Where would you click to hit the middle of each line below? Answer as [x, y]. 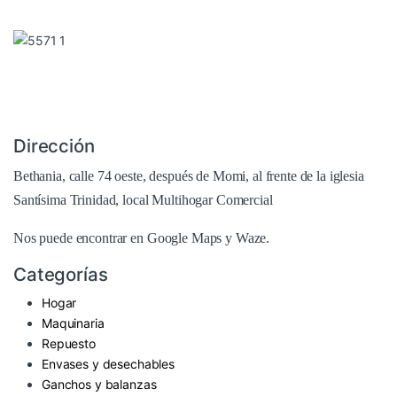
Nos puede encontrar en [80, 238]
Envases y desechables [109, 364]
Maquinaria [73, 323]
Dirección [54, 146]
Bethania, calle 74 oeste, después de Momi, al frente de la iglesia [189, 176]
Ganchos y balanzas [99, 385]
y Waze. [246, 238]
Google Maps [184, 238]
